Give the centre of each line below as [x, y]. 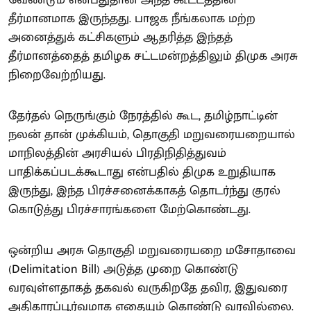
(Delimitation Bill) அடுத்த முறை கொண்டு [123, 269]
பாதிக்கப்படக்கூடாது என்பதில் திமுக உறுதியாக [142, 172]
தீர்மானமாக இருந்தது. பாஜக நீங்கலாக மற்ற [132, 19]
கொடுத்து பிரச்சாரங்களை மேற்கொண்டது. [129, 210]
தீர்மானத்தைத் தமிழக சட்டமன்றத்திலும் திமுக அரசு [153, 56]
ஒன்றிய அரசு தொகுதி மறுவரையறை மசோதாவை [152, 251]
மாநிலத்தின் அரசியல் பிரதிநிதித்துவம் [117, 153]
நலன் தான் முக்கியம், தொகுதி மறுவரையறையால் [152, 135]
